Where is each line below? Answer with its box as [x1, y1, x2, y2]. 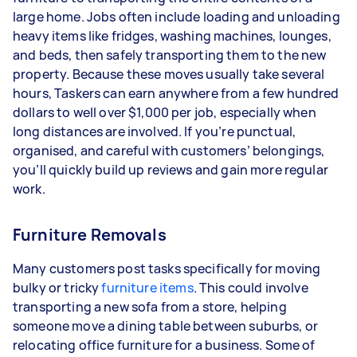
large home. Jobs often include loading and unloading [13, 8, 340, 25]
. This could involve [193, 279, 308, 296]
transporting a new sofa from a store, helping [13, 298, 287, 316]
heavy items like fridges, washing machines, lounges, [13, 27, 331, 45]
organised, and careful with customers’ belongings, [13, 142, 325, 159]
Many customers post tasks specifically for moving [13, 260, 321, 277]
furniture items [101, 279, 194, 296]
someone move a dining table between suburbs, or [13, 317, 319, 335]
